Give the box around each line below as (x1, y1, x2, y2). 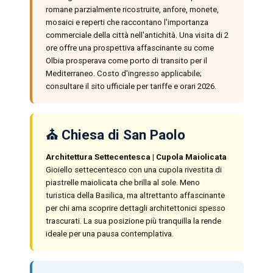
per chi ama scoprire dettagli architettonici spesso (45, 204, 225, 213)
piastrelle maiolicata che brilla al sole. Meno (45, 178, 200, 188)
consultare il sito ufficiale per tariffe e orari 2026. (45, 82, 216, 91)
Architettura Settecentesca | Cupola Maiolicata (45, 152, 227, 162)
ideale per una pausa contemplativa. (45, 229, 174, 239)
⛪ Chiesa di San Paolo (45, 127, 185, 143)
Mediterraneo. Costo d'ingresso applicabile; (45, 69, 202, 79)
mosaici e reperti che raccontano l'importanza (45, 18, 208, 27)
